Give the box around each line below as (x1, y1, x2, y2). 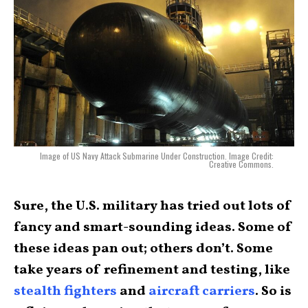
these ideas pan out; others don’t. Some (14, 239, 273, 258)
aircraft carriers (148, 281, 255, 301)
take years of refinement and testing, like (14, 260, 290, 280)
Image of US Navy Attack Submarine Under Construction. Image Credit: (40, 149, 274, 162)
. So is (255, 281, 291, 301)
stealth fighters (14, 281, 117, 301)
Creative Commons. (209, 157, 274, 170)
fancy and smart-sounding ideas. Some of (14, 217, 293, 237)
